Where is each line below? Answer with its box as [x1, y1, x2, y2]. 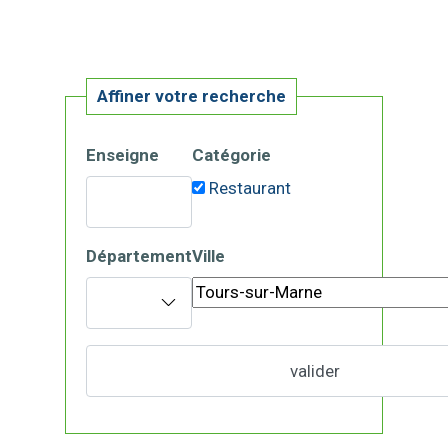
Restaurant [209, 178, 291, 199]
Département [86, 246, 192, 267]
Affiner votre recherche [97, 86, 286, 107]
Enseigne [86, 145, 159, 166]
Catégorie [192, 145, 271, 166]
